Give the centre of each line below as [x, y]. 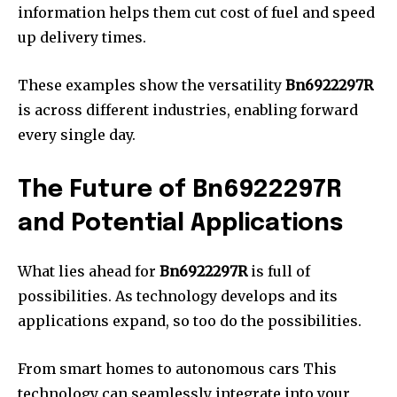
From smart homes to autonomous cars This [177, 369]
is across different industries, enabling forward [188, 110]
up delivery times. [82, 38]
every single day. [77, 135]
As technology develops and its [226, 296]
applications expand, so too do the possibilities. [190, 321]
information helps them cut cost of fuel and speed [196, 13]
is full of [279, 272]
